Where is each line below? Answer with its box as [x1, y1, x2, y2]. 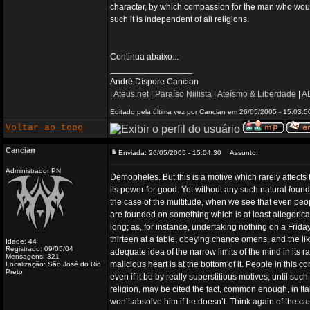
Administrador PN [6, 167, 61, 174]
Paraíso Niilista [155, 89, 212, 99]
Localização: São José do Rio [6, 260, 101, 268]
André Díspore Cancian [110, 77, 199, 86]
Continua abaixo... [110, 52, 179, 62]
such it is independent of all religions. [110, 15, 249, 24]
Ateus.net [113, 89, 149, 99]
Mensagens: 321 [6, 253, 60, 260]
